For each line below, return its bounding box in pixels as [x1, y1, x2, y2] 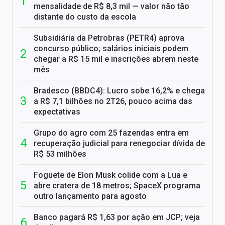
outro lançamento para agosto [34, 191, 147, 201]
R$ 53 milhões [34, 149, 86, 159]
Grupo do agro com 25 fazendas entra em [34, 128, 189, 138]
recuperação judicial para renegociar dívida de [34, 139, 205, 149]
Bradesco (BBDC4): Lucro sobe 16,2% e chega [34, 86, 205, 96]
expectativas [34, 107, 80, 117]
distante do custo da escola [34, 12, 136, 22]
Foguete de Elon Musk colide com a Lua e [34, 170, 187, 180]
